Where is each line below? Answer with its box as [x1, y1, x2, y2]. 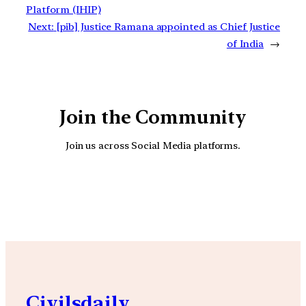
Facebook [136, 169, 275, 210]
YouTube [103, 169, 232, 210]
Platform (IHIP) [26, 3, 101, 16]
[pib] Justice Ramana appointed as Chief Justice [56, 20, 280, 33]
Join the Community [59, 105, 247, 128]
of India [226, 37, 264, 50]
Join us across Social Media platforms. [65, 139, 241, 152]
